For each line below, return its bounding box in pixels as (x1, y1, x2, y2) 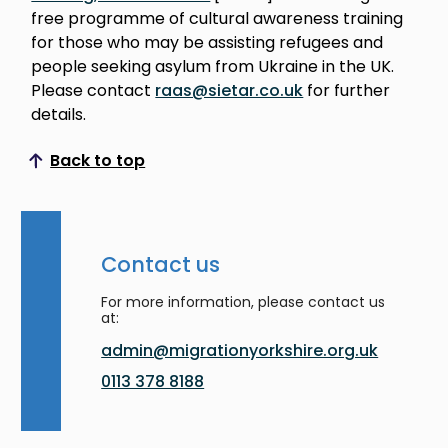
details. (31, 103, 87, 126)
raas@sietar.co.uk (155, 79, 304, 102)
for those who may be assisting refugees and (31, 31, 384, 54)
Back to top (50, 149, 146, 172)
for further (303, 79, 391, 102)
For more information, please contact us (101, 292, 386, 312)
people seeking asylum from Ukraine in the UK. (31, 55, 395, 78)
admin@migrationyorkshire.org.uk (101, 339, 379, 362)
